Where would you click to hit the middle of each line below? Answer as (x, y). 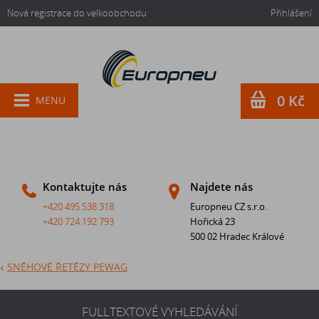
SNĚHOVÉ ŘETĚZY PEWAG (67, 267)
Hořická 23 (212, 222)
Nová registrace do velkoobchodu (77, 13)
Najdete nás (221, 187)
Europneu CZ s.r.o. (228, 207)
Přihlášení (291, 13)
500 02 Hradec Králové (237, 237)
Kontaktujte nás (85, 187)
